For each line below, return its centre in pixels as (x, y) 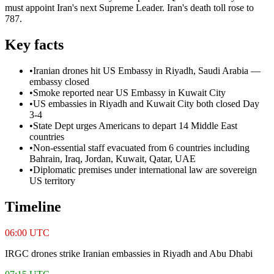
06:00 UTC (27, 232)
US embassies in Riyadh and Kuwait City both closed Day (146, 103)
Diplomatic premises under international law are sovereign (145, 169)
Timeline (33, 206)
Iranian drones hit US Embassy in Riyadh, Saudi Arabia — (147, 70)
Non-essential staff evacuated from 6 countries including (141, 147)
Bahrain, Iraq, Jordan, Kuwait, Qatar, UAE (113, 158)
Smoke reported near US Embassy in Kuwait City (129, 92)
